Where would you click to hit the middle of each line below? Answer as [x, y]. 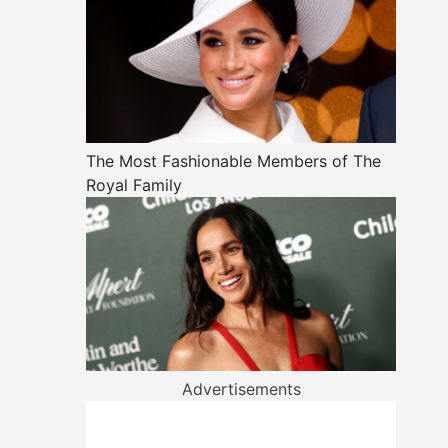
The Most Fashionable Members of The [233, 160]
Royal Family [134, 184]
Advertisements [241, 389]
